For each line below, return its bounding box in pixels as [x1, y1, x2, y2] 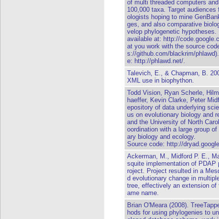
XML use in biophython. [127, 77, 194, 84]
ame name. [127, 189, 159, 197]
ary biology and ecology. [127, 133, 196, 140]
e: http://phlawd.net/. [127, 57, 185, 65]
